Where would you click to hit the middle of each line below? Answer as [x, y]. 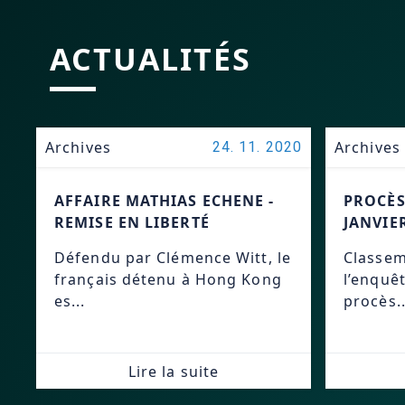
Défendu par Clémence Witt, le [173, 258]
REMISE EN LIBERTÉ [132, 222]
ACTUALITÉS [151, 59]
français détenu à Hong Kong [168, 279]
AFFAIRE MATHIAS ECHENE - [165, 201]
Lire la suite [174, 371]
